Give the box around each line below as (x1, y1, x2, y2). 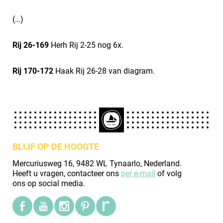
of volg (155, 169, 182, 178)
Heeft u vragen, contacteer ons (12, 169, 121, 178)
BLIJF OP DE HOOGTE (12, 141, 99, 152)
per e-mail (121, 169, 155, 178)
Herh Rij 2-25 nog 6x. (49, 40, 123, 50)
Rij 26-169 (12, 40, 49, 50)
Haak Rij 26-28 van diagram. (53, 66, 155, 76)
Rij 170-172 (12, 66, 53, 76)
